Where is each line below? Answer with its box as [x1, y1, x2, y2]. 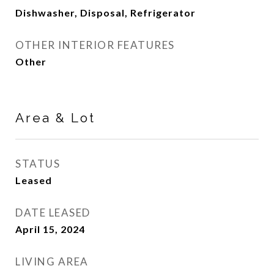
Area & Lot [15, 110, 95, 125]
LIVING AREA [15, 255, 89, 268]
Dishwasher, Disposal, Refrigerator [15, 7, 196, 18]
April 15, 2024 [15, 223, 85, 235]
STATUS [15, 157, 60, 170]
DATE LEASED [15, 206, 91, 219]
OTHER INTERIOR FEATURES [15, 39, 175, 51]
